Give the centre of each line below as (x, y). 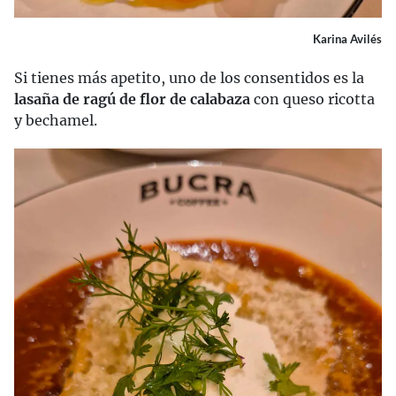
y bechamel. (56, 120)
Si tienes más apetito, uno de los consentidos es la (189, 77)
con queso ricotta (312, 99)
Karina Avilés (347, 38)
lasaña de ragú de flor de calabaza (132, 99)
